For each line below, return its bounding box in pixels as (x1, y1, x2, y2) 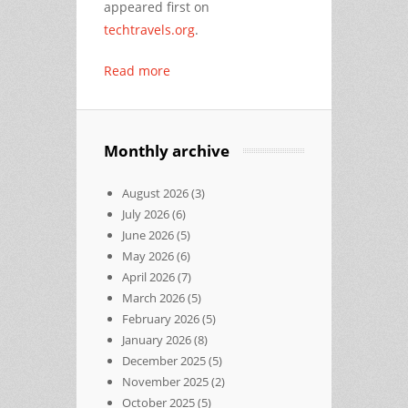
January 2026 (122, 331, 191, 348)
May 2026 (122, 247, 174, 264)
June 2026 (122, 226, 174, 243)
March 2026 (122, 289, 185, 306)
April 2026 (122, 268, 175, 285)
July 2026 (122, 205, 169, 222)
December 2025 (122, 352, 206, 369)
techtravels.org (104, 20, 195, 38)
